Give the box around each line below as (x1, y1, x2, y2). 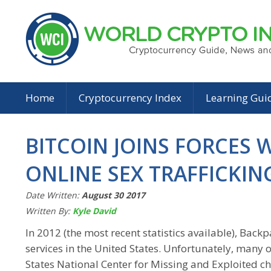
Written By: (25, 205, 73, 217)
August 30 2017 (82, 189, 145, 201)
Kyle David (73, 205, 116, 217)
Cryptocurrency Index (79, 91, 181, 105)
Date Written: (25, 189, 82, 201)
